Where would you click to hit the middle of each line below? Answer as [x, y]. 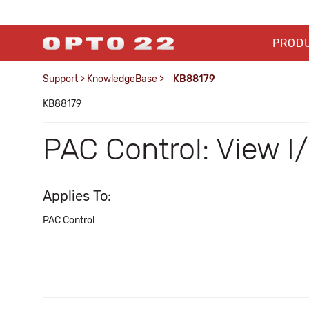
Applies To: [77, 196]
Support [60, 79]
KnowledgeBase [122, 79]
